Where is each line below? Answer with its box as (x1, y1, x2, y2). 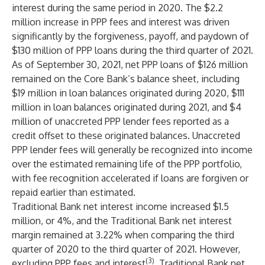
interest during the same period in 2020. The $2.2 (12, 2, 223, 14)
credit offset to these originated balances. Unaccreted (12, 130, 240, 141)
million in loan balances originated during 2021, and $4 (12, 101, 241, 113)
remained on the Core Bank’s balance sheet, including (12, 73, 240, 85)
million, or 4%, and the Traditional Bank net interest (12, 215, 232, 227)
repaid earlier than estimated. (12, 186, 135, 198)
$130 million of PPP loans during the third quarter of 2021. (12, 44, 253, 56)
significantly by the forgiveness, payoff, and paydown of (12, 30, 249, 42)
